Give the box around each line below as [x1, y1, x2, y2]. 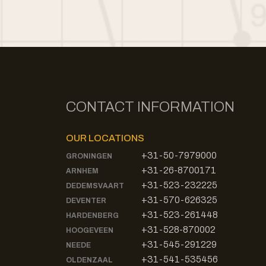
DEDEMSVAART [65, 182, 124, 190]
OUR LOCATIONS [65, 133, 144, 143]
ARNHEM [65, 167, 99, 175]
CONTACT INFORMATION [65, 99, 235, 115]
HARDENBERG [65, 211, 119, 220]
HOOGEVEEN [65, 226, 113, 235]
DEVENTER [65, 197, 106, 205]
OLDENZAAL [65, 256, 113, 264]
